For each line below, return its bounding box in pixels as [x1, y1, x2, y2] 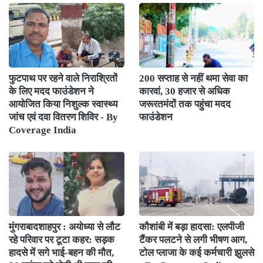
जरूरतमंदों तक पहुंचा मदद [139, 99, 231, 110]
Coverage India [9, 124, 76, 136]
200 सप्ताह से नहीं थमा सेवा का [139, 73, 248, 84]
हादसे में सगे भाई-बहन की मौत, [9, 247, 114, 258]
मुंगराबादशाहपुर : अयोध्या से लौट [9, 221, 120, 232]
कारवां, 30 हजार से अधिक [139, 86, 230, 97]
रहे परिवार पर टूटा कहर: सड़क [9, 234, 114, 245]
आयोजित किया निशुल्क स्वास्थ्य [9, 99, 117, 110]
